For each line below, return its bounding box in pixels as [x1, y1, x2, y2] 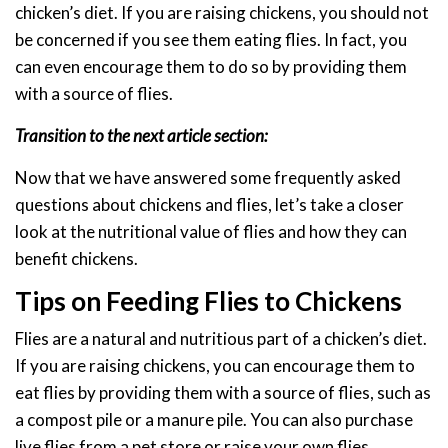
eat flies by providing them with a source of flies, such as [15, 382, 431, 404]
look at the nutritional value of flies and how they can [15, 221, 407, 243]
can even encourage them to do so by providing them [15, 56, 407, 78]
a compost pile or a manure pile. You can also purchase [15, 409, 413, 431]
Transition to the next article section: [15, 125, 268, 147]
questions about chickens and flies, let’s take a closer [15, 194, 404, 216]
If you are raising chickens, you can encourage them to [15, 355, 415, 377]
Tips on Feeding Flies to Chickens [15, 285, 402, 318]
